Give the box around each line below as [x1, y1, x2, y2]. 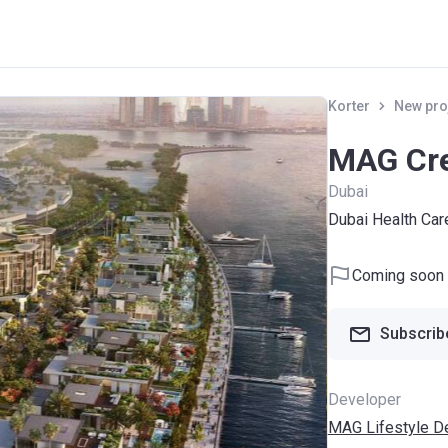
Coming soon [351, 266, 444, 285]
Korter [327, 98, 370, 114]
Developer [327, 390, 401, 409]
